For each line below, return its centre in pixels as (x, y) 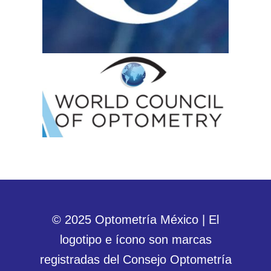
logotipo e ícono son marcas (135, 239)
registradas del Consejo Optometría (135, 259)
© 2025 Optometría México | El (135, 219)
